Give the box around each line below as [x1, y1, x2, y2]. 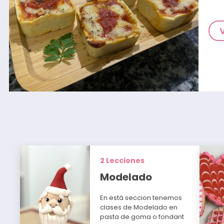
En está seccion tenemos [100, 193, 182, 203]
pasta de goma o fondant [100, 212, 184, 222]
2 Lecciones [100, 155, 145, 166]
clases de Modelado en [100, 202, 178, 212]
